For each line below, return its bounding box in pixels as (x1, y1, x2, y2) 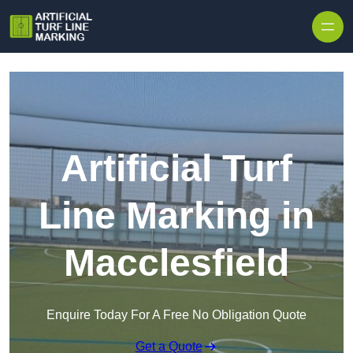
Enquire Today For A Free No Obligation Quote (46, 308, 307, 322)
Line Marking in (39, 195, 314, 237)
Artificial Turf (61, 147, 292, 190)
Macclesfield (64, 242, 289, 284)
